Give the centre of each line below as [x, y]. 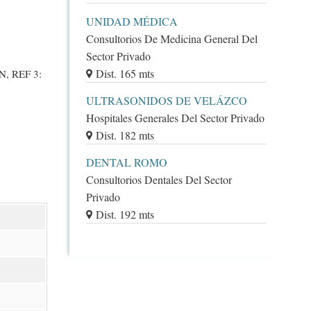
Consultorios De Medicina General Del [171, 38]
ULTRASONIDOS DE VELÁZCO [166, 100]
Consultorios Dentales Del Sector [159, 179]
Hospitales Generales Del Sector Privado [175, 117]
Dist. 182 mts [125, 135]
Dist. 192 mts [125, 214]
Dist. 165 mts [125, 73]
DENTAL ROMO [126, 162]
